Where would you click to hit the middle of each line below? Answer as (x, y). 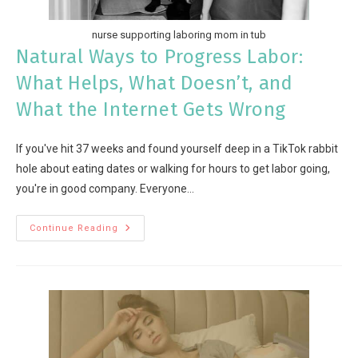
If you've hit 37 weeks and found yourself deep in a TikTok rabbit (177, 148)
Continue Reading (74, 228)
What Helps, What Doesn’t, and (155, 83)
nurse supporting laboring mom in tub (179, 34)
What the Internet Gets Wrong (151, 109)
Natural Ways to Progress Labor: (160, 56)
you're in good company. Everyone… (105, 188)
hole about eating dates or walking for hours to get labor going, (173, 168)
